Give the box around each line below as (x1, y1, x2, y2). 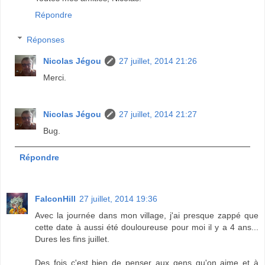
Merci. (43, 72, 67, 82)
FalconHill (35, 193, 76, 203)
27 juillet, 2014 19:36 (79, 193, 157, 203)
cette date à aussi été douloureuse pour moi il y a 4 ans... (35, 222, 258, 232)
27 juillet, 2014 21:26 (119, 56, 198, 66)
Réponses (27, 34, 65, 44)
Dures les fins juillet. (35, 234, 109, 244)
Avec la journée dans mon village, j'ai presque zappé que (35, 210, 258, 220)
